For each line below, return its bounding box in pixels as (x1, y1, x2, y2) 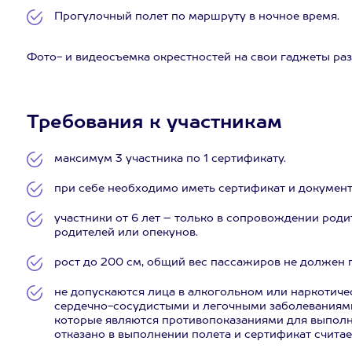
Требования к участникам (26, 114, 282, 133)
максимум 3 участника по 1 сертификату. (53, 153, 286, 164)
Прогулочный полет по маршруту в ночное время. (53, 11, 339, 22)
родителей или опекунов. (53, 227, 198, 238)
